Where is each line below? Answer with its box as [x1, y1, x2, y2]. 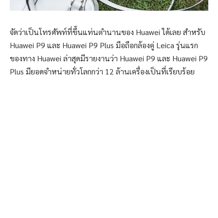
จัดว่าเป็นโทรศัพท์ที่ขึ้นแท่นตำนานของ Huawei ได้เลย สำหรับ [10, 26, 205, 37]
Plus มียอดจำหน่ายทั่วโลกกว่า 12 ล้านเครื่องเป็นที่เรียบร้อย [10, 66, 195, 76]
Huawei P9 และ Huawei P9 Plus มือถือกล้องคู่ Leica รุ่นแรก [10, 39, 198, 50]
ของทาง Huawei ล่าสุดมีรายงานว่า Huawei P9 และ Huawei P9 [10, 53, 208, 63]
